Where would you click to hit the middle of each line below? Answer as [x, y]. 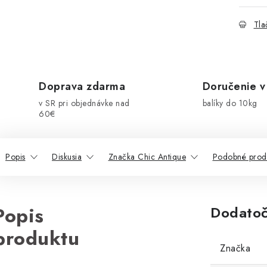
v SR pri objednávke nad [84, 103]
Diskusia [67, 157]
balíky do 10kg [230, 103]
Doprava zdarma [82, 86]
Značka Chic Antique [147, 157]
